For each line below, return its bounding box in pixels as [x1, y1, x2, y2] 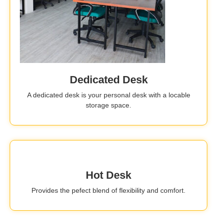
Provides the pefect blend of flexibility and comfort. [31, 186, 186, 194]
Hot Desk [86, 169, 131, 181]
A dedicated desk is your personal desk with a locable [27, 91, 190, 99]
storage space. [86, 101, 131, 109]
